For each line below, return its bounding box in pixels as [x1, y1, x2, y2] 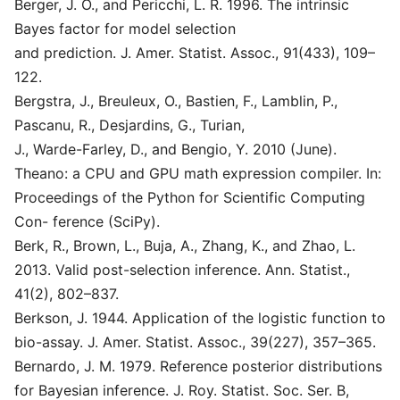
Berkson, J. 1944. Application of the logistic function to [14, 309, 386, 327]
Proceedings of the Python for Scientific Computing [14, 188, 365, 206]
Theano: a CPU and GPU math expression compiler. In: [14, 164, 381, 182]
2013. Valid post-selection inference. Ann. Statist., [14, 261, 350, 279]
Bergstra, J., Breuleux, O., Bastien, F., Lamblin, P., [14, 92, 337, 110]
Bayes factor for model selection [14, 20, 236, 37]
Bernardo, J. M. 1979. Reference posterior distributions [14, 357, 382, 375]
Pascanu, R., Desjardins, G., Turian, [14, 116, 245, 134]
